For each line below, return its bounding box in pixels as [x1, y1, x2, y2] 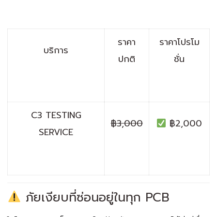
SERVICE [39, 125, 73, 139]
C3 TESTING [31, 108, 81, 122]
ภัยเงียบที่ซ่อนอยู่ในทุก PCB [21, 188, 170, 207]
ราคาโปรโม [159, 35, 200, 49]
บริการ [44, 44, 68, 57]
